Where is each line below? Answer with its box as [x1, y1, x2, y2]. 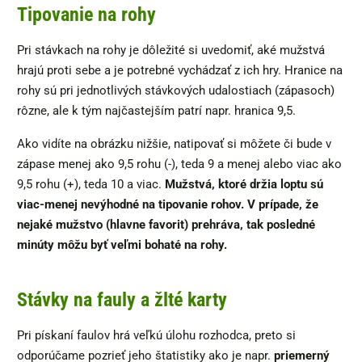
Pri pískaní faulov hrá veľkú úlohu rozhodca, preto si [17, 327, 296, 343]
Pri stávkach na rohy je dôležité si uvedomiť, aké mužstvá [17, 42, 325, 57]
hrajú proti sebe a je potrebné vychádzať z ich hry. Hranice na [17, 62, 343, 78]
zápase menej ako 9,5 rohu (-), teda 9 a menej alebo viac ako [17, 156, 342, 171]
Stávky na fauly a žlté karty [17, 288, 227, 311]
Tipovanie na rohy [17, 2, 156, 26]
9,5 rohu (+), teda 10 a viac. [17, 176, 165, 192]
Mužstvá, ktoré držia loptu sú [165, 176, 323, 192]
